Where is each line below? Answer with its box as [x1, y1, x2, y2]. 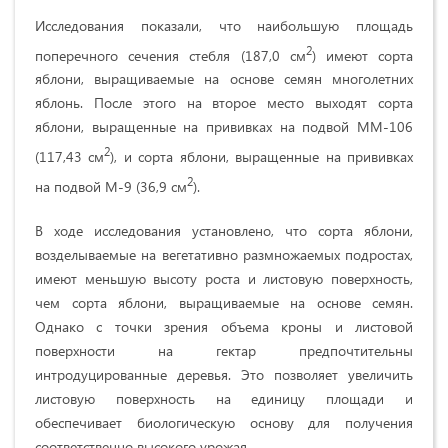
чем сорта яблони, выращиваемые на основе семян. [35, 292, 413, 312]
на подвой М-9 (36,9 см [35, 176, 187, 196]
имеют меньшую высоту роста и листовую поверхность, [35, 268, 413, 288]
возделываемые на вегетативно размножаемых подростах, [35, 244, 413, 264]
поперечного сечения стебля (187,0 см [35, 45, 306, 65]
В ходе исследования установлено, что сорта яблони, [35, 220, 413, 240]
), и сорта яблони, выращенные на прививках [110, 146, 414, 166]
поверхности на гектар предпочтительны [35, 340, 413, 360]
